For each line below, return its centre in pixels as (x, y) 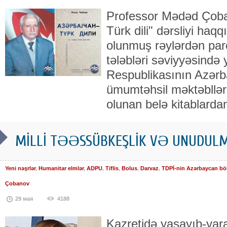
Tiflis (112, 168)
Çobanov (17, 184)
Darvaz (149, 168)
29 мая (24, 199)
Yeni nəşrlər (20, 168)
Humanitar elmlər (61, 168)
